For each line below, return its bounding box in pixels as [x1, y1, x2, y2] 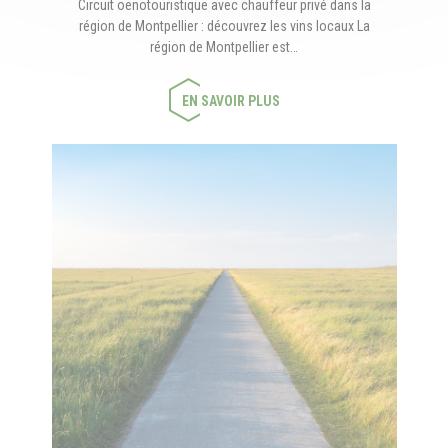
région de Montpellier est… [150, 39, 298, 55]
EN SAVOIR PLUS [181, 93, 280, 109]
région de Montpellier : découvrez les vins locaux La [78, 18, 370, 34]
